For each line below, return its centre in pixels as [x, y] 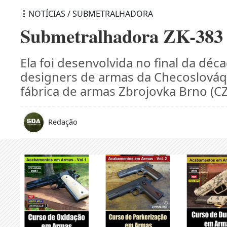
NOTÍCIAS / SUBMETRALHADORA [91, 13]
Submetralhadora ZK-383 [122, 36]
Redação [63, 122]
